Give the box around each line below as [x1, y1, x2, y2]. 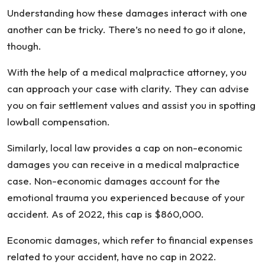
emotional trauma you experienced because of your [7, 191, 245, 203]
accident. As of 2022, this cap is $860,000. [7, 208, 204, 220]
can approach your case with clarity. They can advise [7, 82, 249, 95]
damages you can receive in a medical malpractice [7, 158, 240, 170]
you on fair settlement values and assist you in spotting [7, 99, 256, 111]
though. [7, 40, 41, 52]
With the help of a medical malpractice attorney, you [7, 66, 247, 78]
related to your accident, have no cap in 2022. [7, 250, 216, 263]
